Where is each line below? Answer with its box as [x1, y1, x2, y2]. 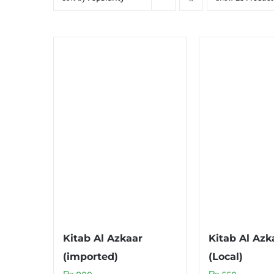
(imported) [63, 250, 118, 262]
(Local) [209, 250, 243, 262]
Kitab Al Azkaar [63, 232, 143, 244]
